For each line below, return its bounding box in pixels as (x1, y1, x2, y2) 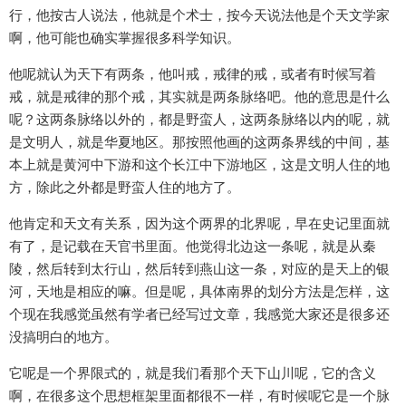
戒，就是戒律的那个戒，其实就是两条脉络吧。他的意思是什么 (9, 88, 390, 106)
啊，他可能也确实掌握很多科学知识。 (9, 29, 240, 47)
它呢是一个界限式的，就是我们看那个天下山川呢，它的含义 (9, 364, 376, 382)
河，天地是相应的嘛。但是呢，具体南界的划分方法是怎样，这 (9, 283, 390, 301)
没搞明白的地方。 (9, 328, 118, 346)
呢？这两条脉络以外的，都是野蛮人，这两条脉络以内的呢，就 (9, 111, 390, 129)
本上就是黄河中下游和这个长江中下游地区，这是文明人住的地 (9, 156, 390, 174)
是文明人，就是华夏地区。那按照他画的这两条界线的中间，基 (9, 133, 390, 151)
